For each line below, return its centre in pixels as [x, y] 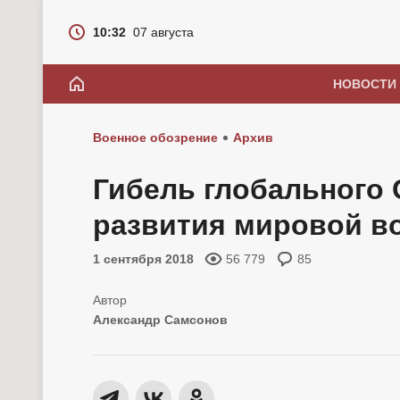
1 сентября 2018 [143, 259]
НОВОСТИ [364, 84]
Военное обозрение [155, 137]
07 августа [163, 32]
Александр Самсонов [160, 320]
